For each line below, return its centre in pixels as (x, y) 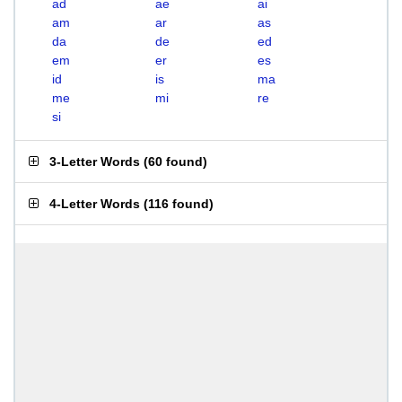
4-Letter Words (95, 204)
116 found (179, 204)
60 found (175, 162)
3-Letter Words (95, 162)
